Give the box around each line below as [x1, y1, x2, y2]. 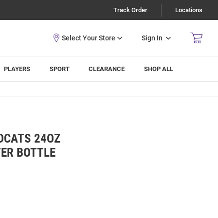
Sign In [142, 34, 163, 42]
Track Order [113, 6, 147, 14]
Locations [175, 6, 202, 14]
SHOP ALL [144, 65, 174, 73]
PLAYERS [4, 65, 31, 73]
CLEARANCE [89, 65, 125, 73]
